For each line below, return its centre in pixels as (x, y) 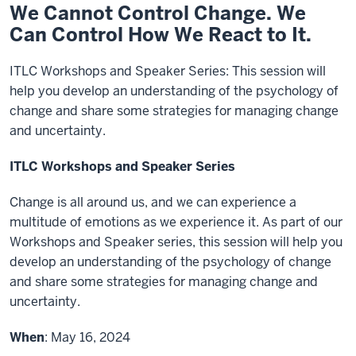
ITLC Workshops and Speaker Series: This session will (168, 71)
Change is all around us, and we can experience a (153, 202)
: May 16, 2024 (87, 337)
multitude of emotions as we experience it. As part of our (176, 222)
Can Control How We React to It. (161, 35)
